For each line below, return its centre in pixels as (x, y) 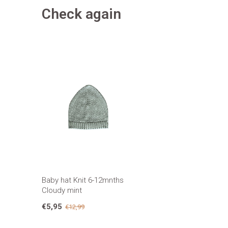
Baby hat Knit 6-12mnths (83, 180)
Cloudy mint (62, 191)
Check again (81, 14)
